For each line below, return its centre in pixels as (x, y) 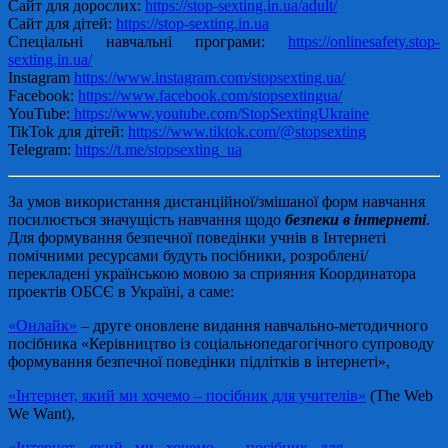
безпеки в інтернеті (355, 219)
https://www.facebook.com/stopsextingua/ (210, 95)
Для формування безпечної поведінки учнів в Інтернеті (197, 237)
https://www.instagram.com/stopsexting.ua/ (209, 77)
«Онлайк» (42, 325)
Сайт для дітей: (62, 23)
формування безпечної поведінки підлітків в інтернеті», (199, 361)
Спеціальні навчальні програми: (148, 41)
